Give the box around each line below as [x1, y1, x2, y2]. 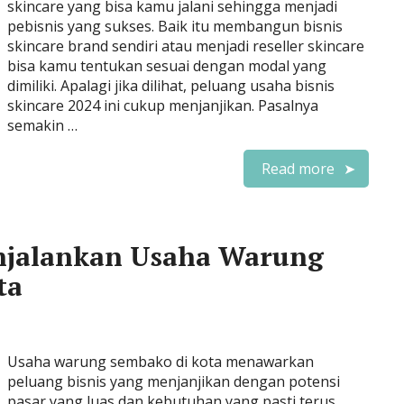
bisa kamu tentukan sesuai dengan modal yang [7, 56, 326, 76]
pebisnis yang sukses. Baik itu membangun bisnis [7, 16, 343, 36]
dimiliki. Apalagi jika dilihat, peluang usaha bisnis [7, 76, 335, 96]
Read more [262, 159, 335, 179]
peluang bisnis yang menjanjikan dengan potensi [7, 372, 340, 391]
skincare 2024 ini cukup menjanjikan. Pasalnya [7, 96, 318, 115]
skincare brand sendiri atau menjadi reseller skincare [7, 36, 364, 56]
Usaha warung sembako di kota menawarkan [7, 352, 314, 372]
